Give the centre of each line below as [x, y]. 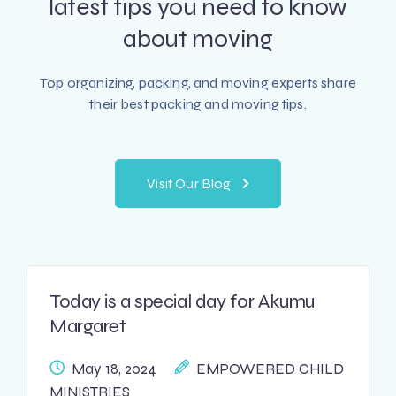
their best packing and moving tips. [198, 104]
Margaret [88, 326]
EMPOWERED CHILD [270, 369]
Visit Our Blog [189, 183]
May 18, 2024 [114, 369]
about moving [198, 39]
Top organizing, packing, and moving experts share [198, 83]
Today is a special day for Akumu [182, 301]
